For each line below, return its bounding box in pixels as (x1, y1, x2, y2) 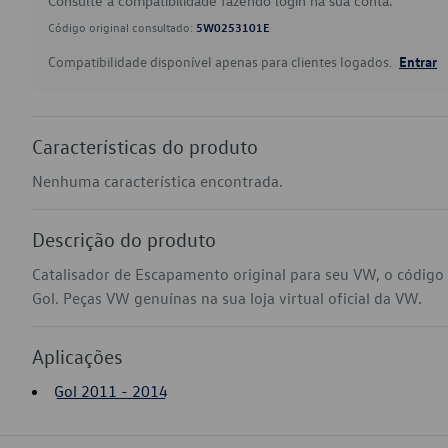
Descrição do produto (32, 227, 216, 251)
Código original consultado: (48, 19, 196, 35)
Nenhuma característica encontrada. (32, 171, 283, 191)
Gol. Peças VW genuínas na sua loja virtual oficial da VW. (32, 288, 422, 308)
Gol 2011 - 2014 (54, 381, 168, 401)
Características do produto (32, 134, 258, 158)
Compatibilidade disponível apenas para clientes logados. (48, 52, 395, 71)
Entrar (399, 52, 437, 70)
